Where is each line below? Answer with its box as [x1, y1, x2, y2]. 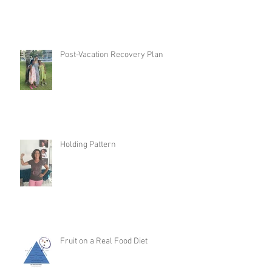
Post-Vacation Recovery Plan [60, 50, 165, 61]
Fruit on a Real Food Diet [60, 236, 148, 247]
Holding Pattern [60, 140, 116, 151]
